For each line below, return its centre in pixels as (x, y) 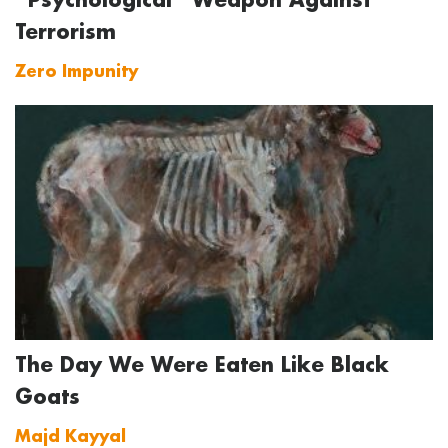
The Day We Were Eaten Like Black (201, 364)
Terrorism (65, 31)
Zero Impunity (76, 71)
